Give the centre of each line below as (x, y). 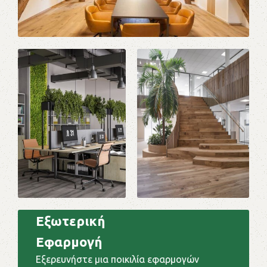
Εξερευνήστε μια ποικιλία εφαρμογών (118, 259)
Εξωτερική (71, 221)
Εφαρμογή (69, 241)
